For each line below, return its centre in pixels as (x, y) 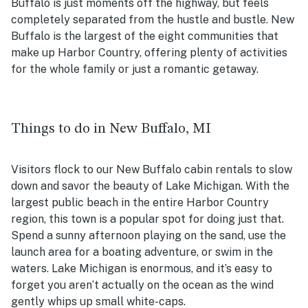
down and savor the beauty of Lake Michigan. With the (150, 186)
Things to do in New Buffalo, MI (111, 129)
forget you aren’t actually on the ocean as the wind (142, 285)
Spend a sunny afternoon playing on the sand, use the (148, 236)
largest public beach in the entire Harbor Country (140, 203)
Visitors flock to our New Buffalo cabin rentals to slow (152, 170)
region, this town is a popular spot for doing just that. (147, 219)
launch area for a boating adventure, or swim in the (142, 252)
